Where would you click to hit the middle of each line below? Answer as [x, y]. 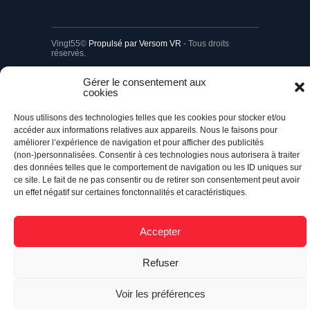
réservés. [69, 48]
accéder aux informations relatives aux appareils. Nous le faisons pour [146, 130]
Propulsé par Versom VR [135, 38]
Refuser [160, 262]
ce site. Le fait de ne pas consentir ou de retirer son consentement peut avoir [157, 180]
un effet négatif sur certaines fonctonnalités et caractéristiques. [130, 192]
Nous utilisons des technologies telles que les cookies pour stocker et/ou [150, 118]
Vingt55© [70, 38]
